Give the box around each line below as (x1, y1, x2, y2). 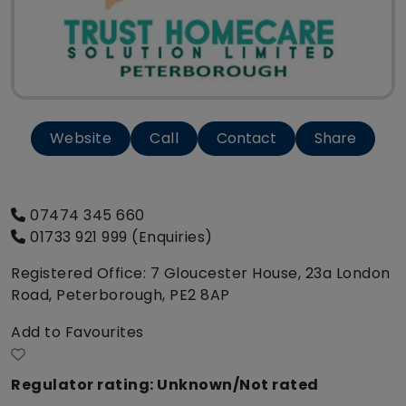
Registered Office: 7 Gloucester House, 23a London (11, 263, 391, 285)
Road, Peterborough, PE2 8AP (11, 285, 230, 306)
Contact (217, 128, 277, 150)
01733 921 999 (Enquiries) (25, 227, 213, 248)
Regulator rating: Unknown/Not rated (11, 374, 319, 396)
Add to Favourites (11, 322, 144, 343)
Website (49, 128, 112, 150)
